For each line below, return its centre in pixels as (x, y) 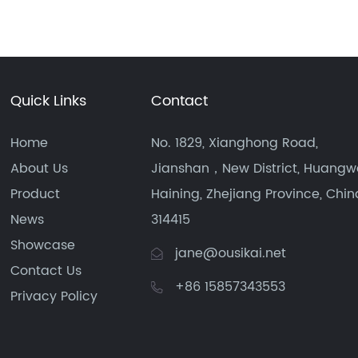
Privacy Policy (54, 296)
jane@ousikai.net (230, 253)
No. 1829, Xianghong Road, (234, 143)
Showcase (43, 245)
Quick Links (49, 101)
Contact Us (46, 271)
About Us (40, 169)
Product (36, 194)
